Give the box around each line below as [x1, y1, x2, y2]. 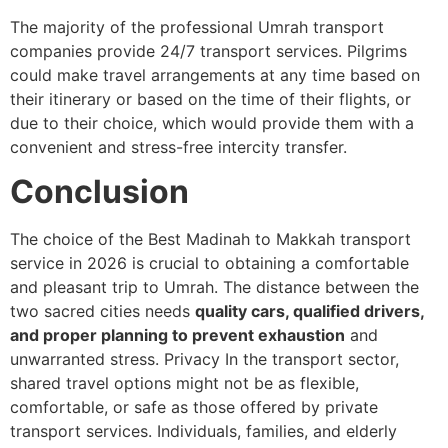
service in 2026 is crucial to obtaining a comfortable [10, 253, 409, 274]
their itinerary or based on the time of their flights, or [10, 88, 411, 109]
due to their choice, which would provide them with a [10, 112, 414, 133]
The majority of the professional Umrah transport [10, 16, 384, 37]
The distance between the [223, 277, 419, 298]
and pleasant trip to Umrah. [10, 277, 218, 298]
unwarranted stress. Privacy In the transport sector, [10, 349, 399, 370]
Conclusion [10, 172, 196, 212]
